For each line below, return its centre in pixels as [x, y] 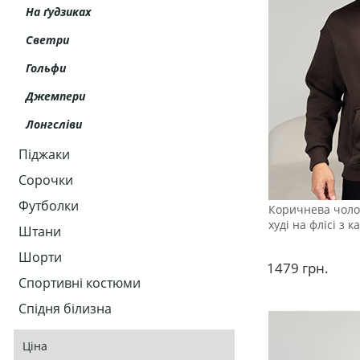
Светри [47, 40]
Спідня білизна [65, 309]
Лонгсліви [54, 125]
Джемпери [55, 96]
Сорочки [46, 180]
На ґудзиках [58, 12]
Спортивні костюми [80, 283]
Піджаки [44, 155]
